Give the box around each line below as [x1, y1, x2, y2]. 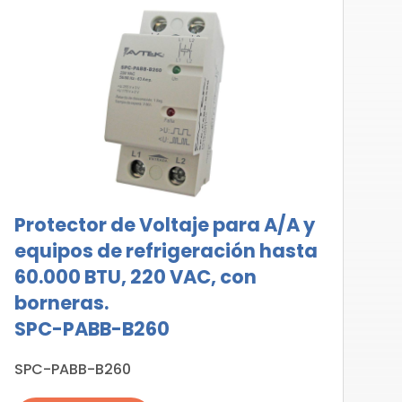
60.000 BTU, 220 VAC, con [13, 264, 257, 290]
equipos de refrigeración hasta [13, 238, 318, 264]
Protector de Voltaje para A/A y [13, 212, 315, 238]
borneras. [13, 290, 109, 316]
